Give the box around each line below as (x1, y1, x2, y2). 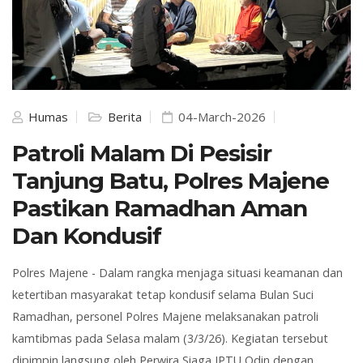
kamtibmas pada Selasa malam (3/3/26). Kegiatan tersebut (12, 331, 328, 347)
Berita (105, 109, 142, 126)
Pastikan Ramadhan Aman (12, 194, 307, 223)
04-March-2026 (175, 109, 266, 126)
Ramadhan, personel (12, 309, 126, 325)
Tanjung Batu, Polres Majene (12, 167, 329, 195)
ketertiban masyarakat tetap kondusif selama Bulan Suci (12, 287, 314, 303)
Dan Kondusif (12, 222, 161, 250)
